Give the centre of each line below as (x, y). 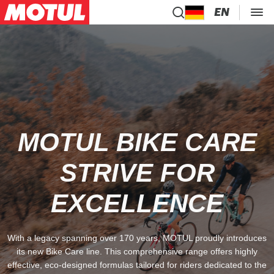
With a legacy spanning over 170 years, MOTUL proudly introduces (137, 238)
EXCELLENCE (137, 203)
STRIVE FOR (137, 173)
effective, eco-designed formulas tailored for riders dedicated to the (137, 265)
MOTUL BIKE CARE (137, 142)
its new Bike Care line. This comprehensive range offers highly (137, 251)
